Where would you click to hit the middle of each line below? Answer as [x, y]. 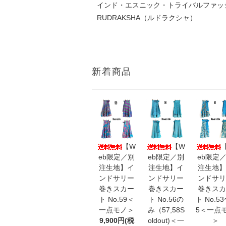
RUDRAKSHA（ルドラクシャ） [147, 17]
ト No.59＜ [117, 199]
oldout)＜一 [166, 220]
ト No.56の [166, 199]
